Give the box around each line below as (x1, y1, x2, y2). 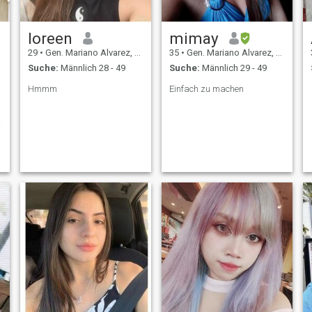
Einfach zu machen (169, 84, 244, 95)
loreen (27, 29, 72, 47)
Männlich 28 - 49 (58, 63, 125, 74)
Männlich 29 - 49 (199, 63, 267, 74)
